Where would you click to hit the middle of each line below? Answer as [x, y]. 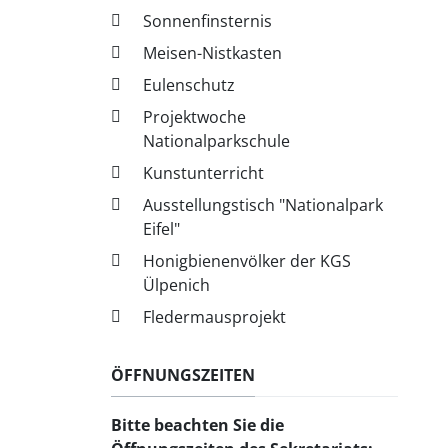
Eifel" [162, 228]
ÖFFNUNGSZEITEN [183, 374]
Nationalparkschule [217, 140]
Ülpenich [177, 284]
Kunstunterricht [204, 172]
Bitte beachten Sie [186, 424]
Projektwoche [195, 116]
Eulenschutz [189, 84]
